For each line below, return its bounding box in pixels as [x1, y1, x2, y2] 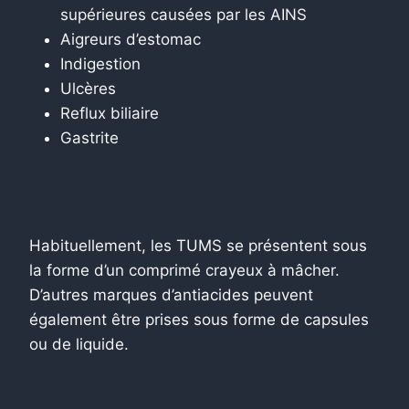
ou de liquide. [29, 334, 129, 353]
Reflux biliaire [60, 103, 159, 122]
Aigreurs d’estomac [60, 29, 201, 48]
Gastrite [60, 128, 119, 147]
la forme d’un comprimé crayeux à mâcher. [29, 260, 340, 279]
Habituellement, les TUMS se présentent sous [29, 236, 367, 255]
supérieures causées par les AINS [60, 5, 307, 24]
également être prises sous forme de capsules [29, 309, 369, 329]
